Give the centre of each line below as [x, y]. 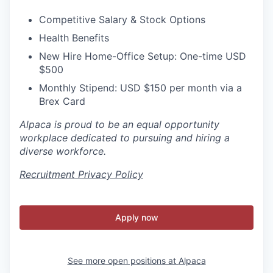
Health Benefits [74, 38]
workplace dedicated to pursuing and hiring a [125, 138]
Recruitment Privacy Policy [81, 175]
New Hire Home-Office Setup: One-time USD [143, 56]
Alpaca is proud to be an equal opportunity [119, 125]
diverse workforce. [63, 151]
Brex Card [62, 101]
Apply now [136, 218]
